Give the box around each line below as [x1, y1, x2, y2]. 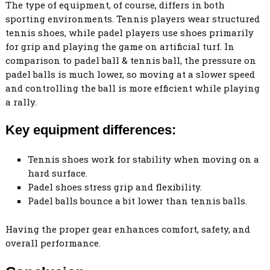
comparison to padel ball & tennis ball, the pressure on [5, 54, 256, 66]
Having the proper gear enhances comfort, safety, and [5, 223, 250, 235]
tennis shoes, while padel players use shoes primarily [5, 26, 254, 39]
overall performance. [5, 237, 101, 249]
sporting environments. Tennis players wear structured [5, 12, 260, 25]
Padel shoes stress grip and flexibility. [28, 181, 202, 193]
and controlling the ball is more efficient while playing [5, 81, 260, 94]
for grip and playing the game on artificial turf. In [5, 40, 234, 52]
